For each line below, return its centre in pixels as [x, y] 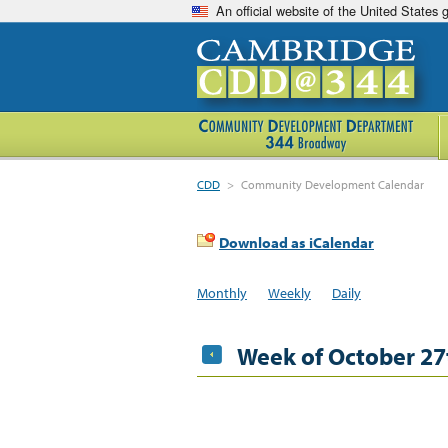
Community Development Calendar [333, 184]
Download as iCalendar [296, 242]
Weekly [289, 292]
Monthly [222, 292]
